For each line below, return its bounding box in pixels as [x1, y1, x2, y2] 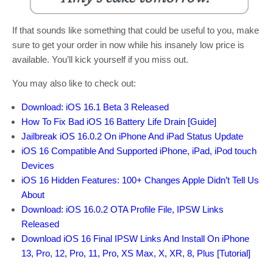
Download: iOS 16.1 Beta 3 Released [21, 101, 169, 112]
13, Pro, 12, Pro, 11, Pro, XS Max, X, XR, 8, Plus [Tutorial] [21, 247, 250, 258]
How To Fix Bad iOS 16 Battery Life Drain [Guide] [21, 116, 216, 127]
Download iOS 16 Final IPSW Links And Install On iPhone [21, 233, 249, 244]
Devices [21, 160, 54, 171]
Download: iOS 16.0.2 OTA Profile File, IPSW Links [21, 204, 224, 214]
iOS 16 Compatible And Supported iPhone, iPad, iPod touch [21, 145, 257, 156]
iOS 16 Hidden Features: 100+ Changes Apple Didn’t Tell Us [21, 174, 259, 185]
